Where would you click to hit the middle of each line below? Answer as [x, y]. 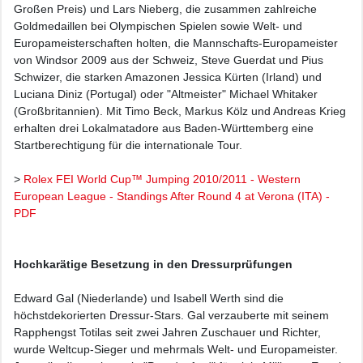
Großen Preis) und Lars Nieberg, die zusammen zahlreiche [165, 9]
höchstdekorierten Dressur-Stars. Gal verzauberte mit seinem [171, 315]
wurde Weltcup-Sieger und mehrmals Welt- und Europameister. [176, 349]
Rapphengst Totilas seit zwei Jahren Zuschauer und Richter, [167, 332]
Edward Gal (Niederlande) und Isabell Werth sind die [149, 298]
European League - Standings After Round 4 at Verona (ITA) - [172, 196]
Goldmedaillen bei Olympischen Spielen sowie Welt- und [158, 26]
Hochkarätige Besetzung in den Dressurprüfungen [153, 264]
